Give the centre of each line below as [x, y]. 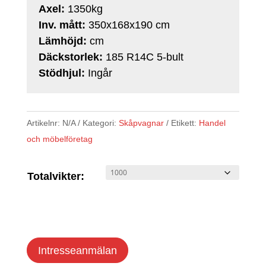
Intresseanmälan [77, 250]
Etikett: [185, 123]
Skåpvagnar [141, 123]
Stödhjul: [63, 73]
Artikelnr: [44, 123]
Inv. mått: [63, 25]
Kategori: [100, 123]
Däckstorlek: [72, 57]
